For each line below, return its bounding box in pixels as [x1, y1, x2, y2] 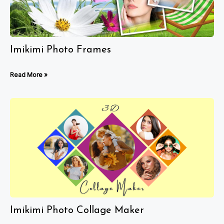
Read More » [10, 70, 47, 78]
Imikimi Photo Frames [10, 44, 111, 55]
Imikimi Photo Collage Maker [10, 205, 144, 215]
